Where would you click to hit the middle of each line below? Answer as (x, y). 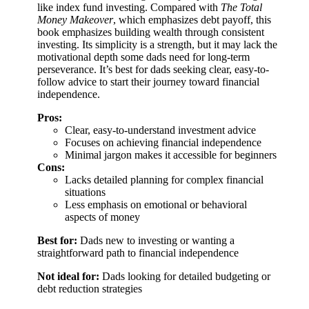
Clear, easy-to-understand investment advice (160, 130)
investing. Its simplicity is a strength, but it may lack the (157, 44)
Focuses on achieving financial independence (163, 142)
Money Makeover (75, 19)
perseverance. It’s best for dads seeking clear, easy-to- (153, 69)
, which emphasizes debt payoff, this (192, 19)
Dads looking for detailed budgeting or (185, 276)
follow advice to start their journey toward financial (148, 81)
